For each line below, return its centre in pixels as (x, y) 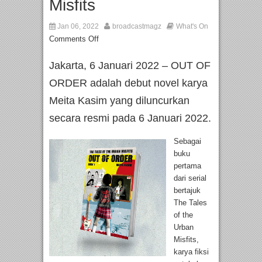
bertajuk (187, 191)
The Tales (190, 203)
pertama (187, 166)
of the (183, 215)
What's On (192, 27)
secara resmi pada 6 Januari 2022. (130, 118)
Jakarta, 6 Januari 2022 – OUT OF (130, 66)
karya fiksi (191, 252)
